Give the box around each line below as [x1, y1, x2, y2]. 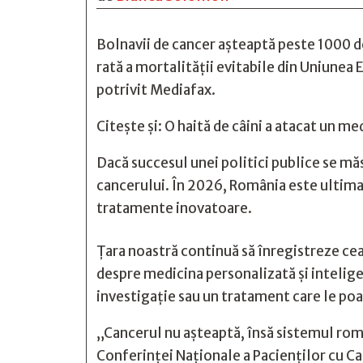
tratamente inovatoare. [96, 199, 252, 217]
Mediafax [150, 81, 211, 99]
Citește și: [96, 117, 164, 135]
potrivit [96, 81, 150, 99]
